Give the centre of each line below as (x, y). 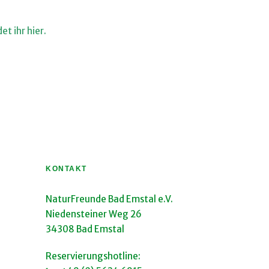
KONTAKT (66, 169)
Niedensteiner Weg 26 (94, 214)
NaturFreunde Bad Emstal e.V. (109, 199)
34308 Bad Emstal (85, 229)
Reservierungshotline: (93, 256)
